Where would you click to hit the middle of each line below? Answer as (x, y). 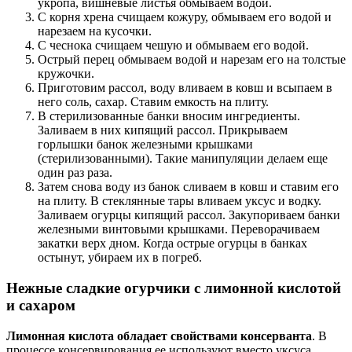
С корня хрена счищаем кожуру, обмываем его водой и (185, 17)
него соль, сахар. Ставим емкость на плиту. (153, 102)
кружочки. (66, 74)
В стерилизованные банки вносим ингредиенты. (169, 116)
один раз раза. (75, 173)
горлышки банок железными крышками (145, 145)
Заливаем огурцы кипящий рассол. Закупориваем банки (189, 215)
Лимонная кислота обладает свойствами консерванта (159, 335)
